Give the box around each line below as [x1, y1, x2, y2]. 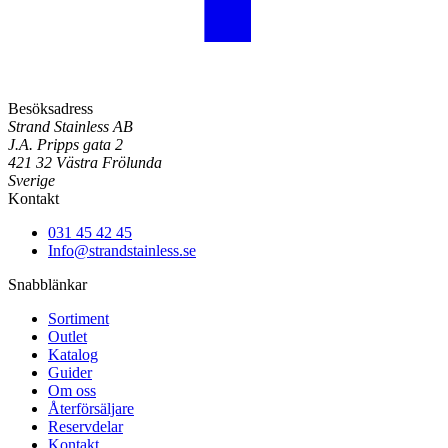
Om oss [48, 382, 96, 399]
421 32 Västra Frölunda [8, 154, 162, 171]
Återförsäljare [48, 400, 134, 417]
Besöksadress [8, 100, 93, 117]
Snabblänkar [8, 276, 87, 293]
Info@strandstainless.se [48, 242, 196, 259]
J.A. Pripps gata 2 [8, 136, 123, 153]
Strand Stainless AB [8, 118, 133, 135]
